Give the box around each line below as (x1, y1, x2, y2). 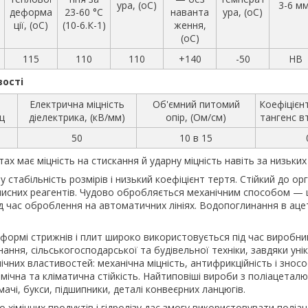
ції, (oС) (14, 18, 48, 32)
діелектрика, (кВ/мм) (29, 110, 125, 124)
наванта (170, 5, 209, 19)
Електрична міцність (30, 97, 124, 111)
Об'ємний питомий (152, 97, 240, 111)
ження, (173, 18, 206, 32)
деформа (10, 5, 52, 19)
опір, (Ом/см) (166, 110, 226, 124)
